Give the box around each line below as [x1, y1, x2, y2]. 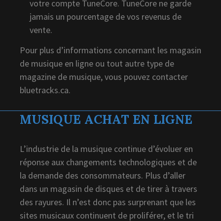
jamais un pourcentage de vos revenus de [30, 10, 182, 22]
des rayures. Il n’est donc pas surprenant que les [20, 196, 196, 208]
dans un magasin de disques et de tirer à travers [20, 183, 197, 194]
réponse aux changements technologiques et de [20, 156, 197, 168]
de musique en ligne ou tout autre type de [20, 57, 174, 69]
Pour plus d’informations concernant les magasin [20, 44, 201, 56]
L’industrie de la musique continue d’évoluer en [20, 143, 193, 154]
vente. [30, 24, 52, 36]
